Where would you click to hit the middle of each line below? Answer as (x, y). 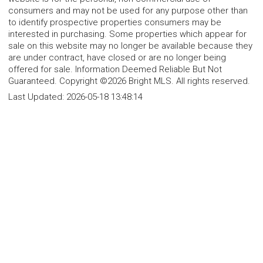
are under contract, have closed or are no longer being (117, 58)
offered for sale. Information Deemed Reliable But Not (115, 70)
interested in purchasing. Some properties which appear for (127, 34)
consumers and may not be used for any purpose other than (128, 11)
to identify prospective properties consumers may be (115, 23)
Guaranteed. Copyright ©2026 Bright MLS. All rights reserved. (129, 81)
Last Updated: (37, 97)
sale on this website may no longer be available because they (130, 46)
